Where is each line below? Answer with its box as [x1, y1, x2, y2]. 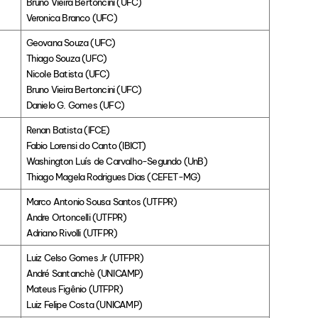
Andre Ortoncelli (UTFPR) [26, 212, 127, 224]
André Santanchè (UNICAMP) [26, 268, 143, 280]
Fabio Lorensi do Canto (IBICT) [26, 140, 146, 152]
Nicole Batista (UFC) [26, 68, 110, 80]
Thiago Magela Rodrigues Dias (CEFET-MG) [26, 171, 201, 183]
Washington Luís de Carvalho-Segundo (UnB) [26, 155, 207, 168]
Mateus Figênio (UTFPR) [26, 283, 124, 295]
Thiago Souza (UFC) [26, 53, 107, 65]
